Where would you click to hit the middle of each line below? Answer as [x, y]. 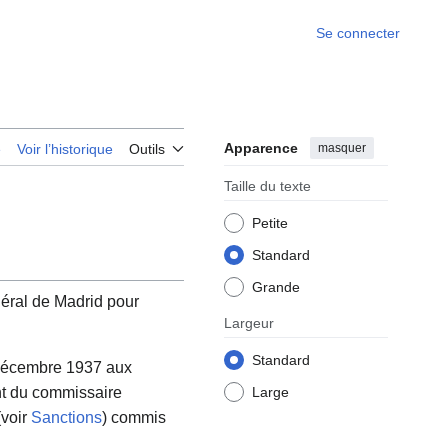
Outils [147, 149]
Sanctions [66, 418]
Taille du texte [267, 186]
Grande [276, 287]
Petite [270, 223]
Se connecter [358, 33]
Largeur [249, 323]
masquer [342, 147]
